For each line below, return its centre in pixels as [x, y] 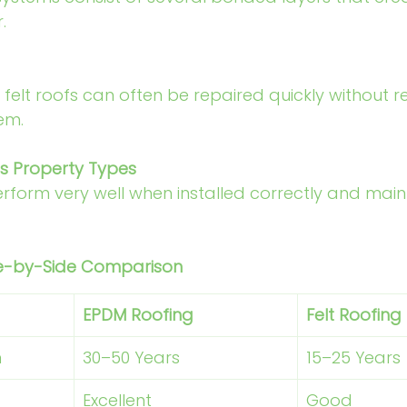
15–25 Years [353, 357]
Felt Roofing [354, 315]
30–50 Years [134, 357]
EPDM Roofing [138, 315]
